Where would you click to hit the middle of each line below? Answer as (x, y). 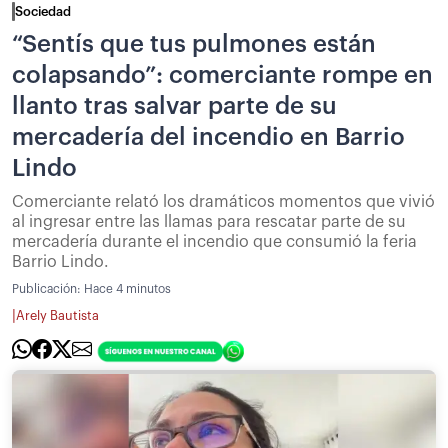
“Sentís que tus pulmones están (194, 43)
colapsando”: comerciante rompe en (222, 74)
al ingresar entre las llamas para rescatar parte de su (209, 221)
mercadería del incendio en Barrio (208, 136)
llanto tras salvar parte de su (174, 105)
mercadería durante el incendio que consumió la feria (214, 241)
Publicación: (48, 288)
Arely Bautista (57, 316)
